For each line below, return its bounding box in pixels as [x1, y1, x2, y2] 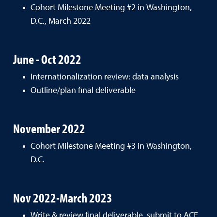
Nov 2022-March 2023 [13, 189, 112, 206]
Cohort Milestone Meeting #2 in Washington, [31, 3, 192, 12]
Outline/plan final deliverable [31, 86, 136, 95]
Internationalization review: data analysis [31, 72, 179, 81]
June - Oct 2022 [13, 50, 81, 67]
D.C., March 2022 [31, 16, 91, 26]
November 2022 [13, 120, 85, 137]
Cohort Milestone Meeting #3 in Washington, [31, 141, 192, 151]
